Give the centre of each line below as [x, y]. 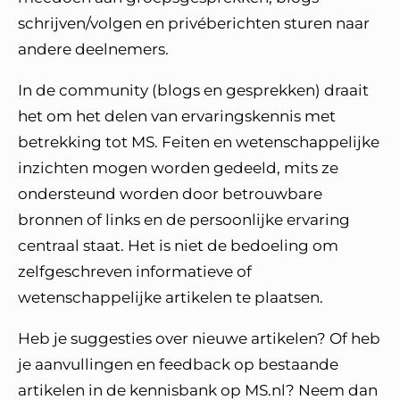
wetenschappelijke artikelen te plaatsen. [171, 297]
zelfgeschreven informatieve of [135, 271]
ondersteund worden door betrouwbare [170, 194]
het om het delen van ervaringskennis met [177, 116]
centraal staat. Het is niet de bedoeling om [178, 246]
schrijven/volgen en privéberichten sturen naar [194, 23]
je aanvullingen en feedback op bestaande [178, 364]
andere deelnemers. [95, 49]
